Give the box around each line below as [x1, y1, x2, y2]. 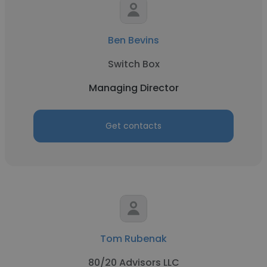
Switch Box [107, 57, 160, 71]
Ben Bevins [108, 33, 159, 47]
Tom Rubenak [100, 232, 167, 246]
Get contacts [105, 120, 162, 132]
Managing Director [88, 81, 179, 95]
